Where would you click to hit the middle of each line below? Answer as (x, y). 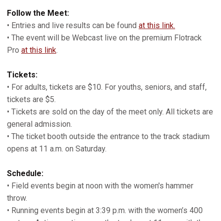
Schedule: (25, 173)
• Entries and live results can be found (73, 25)
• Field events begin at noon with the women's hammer (100, 186)
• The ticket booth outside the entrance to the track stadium (108, 136)
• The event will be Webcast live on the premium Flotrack (104, 38)
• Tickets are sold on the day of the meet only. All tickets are (110, 112)
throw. (17, 198)
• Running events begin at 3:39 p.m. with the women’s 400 (105, 210)
